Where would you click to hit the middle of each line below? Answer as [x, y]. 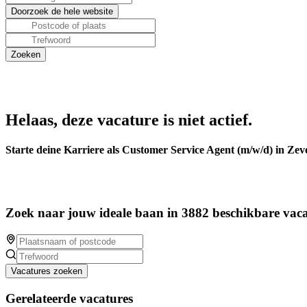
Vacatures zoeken [47, 271]
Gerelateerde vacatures [69, 298]
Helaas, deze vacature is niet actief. [129, 120]
